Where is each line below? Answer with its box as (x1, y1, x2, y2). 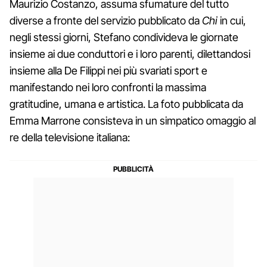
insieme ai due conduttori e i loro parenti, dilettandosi (10, 47, 250, 60)
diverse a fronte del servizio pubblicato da (10, 14, 202, 27)
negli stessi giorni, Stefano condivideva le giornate (10, 30, 238, 44)
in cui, (219, 14, 246, 27)
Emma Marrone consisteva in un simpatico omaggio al (10, 114, 256, 127)
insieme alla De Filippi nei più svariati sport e (10, 64, 207, 77)
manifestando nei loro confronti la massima (10, 80, 206, 94)
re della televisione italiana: (10, 131, 130, 144)
